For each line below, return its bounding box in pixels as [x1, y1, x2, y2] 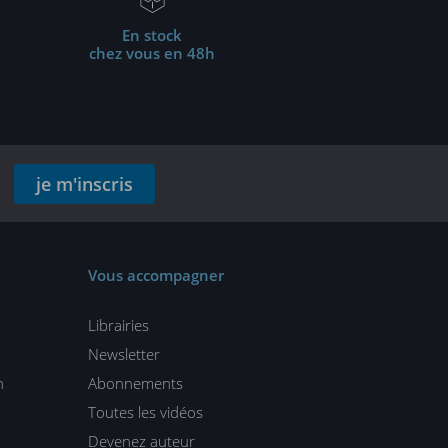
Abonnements [87, 373, 183, 393]
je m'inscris [35, 171, 133, 196]
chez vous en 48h [89, 43, 215, 63]
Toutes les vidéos [87, 402, 203, 422]
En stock [122, 25, 182, 45]
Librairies [87, 315, 149, 335]
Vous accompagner [87, 265, 224, 285]
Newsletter [87, 344, 160, 364]
